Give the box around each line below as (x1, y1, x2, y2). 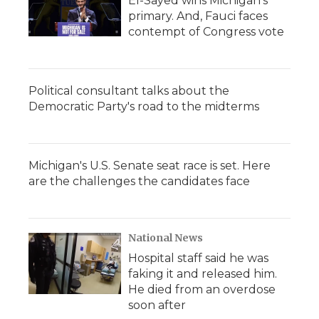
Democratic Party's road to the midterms (28, 100, 259, 114)
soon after (128, 298, 186, 313)
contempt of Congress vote (128, 25, 284, 39)
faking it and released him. (128, 267, 277, 281)
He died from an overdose (128, 283, 276, 297)
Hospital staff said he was (128, 251, 268, 266)
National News (128, 231, 203, 245)
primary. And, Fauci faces (128, 9, 268, 23)
